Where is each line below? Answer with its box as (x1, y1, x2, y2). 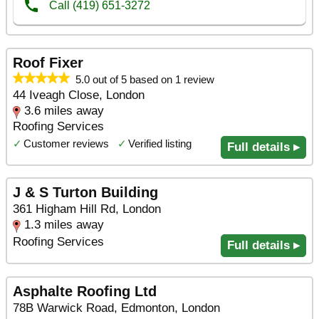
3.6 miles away (24, 103, 104, 117)
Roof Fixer (13, 54, 83, 70)
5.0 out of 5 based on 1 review (70, 73, 214, 85)
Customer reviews (23, 137, 109, 150)
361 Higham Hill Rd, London (13, 202, 161, 216)
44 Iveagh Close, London (13, 88, 145, 102)
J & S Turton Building (13, 184, 158, 201)
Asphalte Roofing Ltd (13, 283, 157, 299)
